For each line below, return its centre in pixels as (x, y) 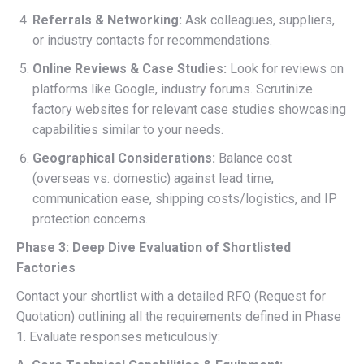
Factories (46, 267)
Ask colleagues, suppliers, (258, 19)
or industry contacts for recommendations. (152, 40)
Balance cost (253, 158)
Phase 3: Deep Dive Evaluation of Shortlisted (154, 247)
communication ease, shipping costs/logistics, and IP (185, 198)
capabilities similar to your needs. (128, 129)
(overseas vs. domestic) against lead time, (153, 178)
